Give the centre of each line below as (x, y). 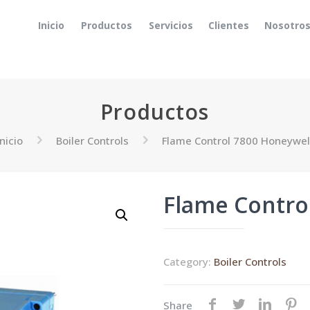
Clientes (228, 25)
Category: (189, 262)
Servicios (171, 25)
